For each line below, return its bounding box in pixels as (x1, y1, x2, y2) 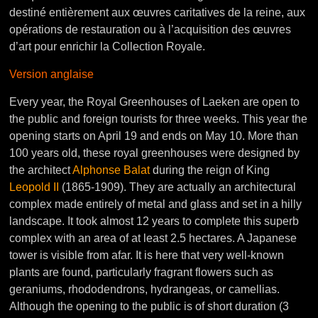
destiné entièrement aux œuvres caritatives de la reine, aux (9, 6, 306, 18)
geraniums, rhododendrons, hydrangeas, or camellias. (9, 283, 280, 295)
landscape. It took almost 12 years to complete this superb (9, 215, 300, 227)
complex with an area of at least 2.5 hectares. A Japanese (9, 232, 297, 244)
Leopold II (9, 181, 60, 193)
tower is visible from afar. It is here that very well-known (9, 249, 285, 261)
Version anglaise (9, 68, 94, 80)
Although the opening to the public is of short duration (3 (9, 300, 290, 312)
